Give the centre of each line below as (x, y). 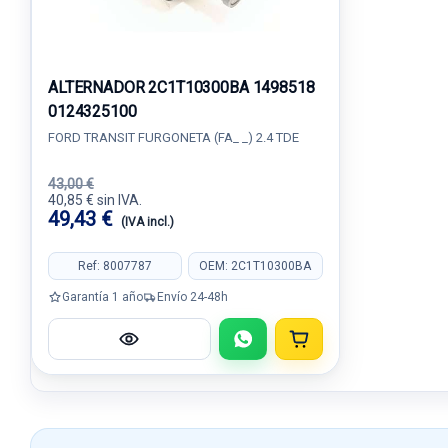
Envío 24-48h (192, 296)
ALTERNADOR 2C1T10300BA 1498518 (181, 87)
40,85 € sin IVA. (95, 200)
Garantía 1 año (102, 296)
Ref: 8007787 (115, 265)
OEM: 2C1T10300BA (255, 265)
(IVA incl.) (147, 222)
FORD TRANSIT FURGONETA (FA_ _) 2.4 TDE (173, 137)
